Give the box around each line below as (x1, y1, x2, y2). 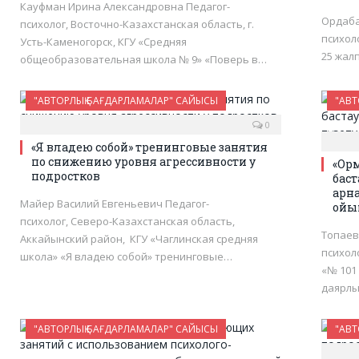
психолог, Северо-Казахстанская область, (20, 213, 237, 228)
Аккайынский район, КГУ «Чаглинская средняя (20, 231, 258, 246)
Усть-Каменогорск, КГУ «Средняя (20, 34, 187, 49)
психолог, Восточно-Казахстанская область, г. (20, 16, 254, 31)
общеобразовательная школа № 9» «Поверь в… (20, 51, 267, 67)
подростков (31, 167, 100, 184)
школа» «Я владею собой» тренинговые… (20, 248, 232, 264)
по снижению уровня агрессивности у (31, 153, 256, 169)
